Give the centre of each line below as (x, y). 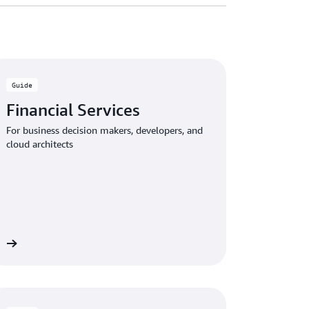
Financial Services (73, 110)
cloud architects (40, 144)
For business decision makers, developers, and (105, 130)
